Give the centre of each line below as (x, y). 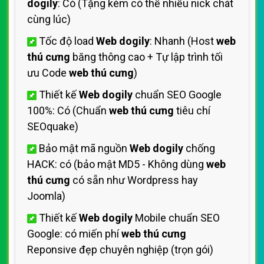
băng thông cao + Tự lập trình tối (146, 57)
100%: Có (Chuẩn (68, 110)
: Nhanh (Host (183, 41)
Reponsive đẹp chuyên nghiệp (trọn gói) (120, 250)
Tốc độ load (66, 41)
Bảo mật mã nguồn (83, 148)
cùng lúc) (49, 19)
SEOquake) (53, 126)
